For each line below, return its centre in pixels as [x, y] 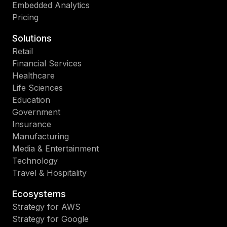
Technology [35, 160]
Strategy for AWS [46, 206]
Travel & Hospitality [49, 173]
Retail [23, 51]
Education [31, 100]
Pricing [25, 17]
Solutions [32, 38]
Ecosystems [39, 194]
